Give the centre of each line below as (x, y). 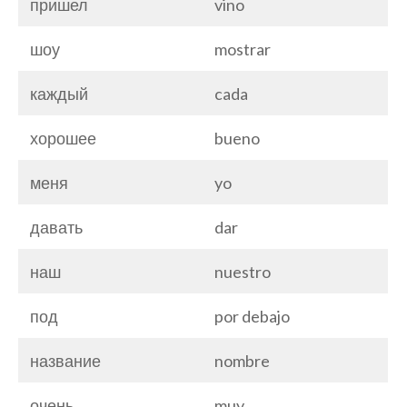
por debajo (252, 316)
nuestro (243, 271)
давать (56, 227)
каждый (59, 93)
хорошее (63, 138)
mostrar (243, 49)
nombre (242, 360)
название (65, 360)
